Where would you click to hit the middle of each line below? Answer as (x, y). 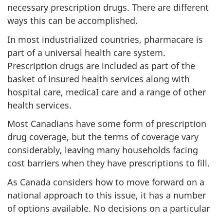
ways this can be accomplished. (73, 20)
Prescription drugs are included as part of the (101, 65)
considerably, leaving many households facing (103, 150)
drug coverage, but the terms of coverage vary (103, 137)
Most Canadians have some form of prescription (107, 124)
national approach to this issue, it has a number (107, 195)
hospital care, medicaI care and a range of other (107, 92)
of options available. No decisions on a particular (109, 208)
